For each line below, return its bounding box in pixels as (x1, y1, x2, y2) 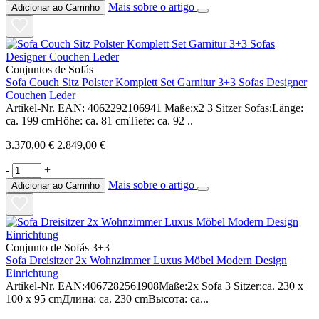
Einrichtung (6, 266, 58, 279)
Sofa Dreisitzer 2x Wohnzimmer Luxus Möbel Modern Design (6, 253, 287, 266)
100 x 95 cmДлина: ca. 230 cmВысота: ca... (6, 292, 209, 305)
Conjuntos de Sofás (6, 63, 93, 75)
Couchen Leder (6, 88, 75, 101)
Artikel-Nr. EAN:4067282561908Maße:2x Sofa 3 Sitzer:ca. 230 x (6, 279, 303, 292)
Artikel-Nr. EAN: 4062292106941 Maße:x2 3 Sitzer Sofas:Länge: (6, 101, 303, 114)
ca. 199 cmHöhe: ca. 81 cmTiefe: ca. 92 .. (6, 114, 193, 127)
